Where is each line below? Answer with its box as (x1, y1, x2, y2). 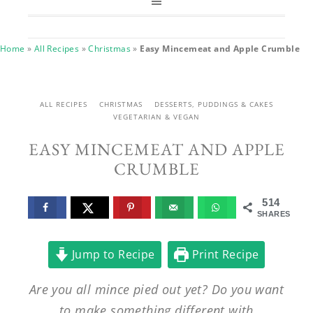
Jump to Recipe (68, 246, 155, 262)
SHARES (257, 210, 291, 218)
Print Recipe (189, 246, 259, 262)
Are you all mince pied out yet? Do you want (29, 280, 284, 298)
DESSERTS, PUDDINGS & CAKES (154, 99, 274, 109)
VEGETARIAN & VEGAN (113, 112, 200, 122)
